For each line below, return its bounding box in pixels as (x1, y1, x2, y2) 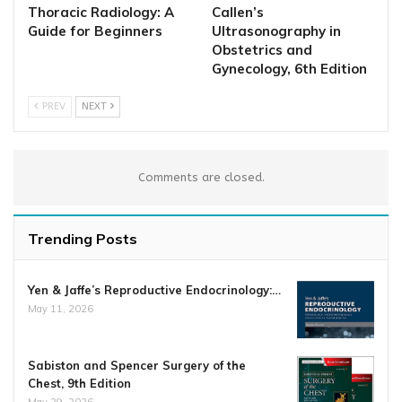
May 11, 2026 (28, 302, 93, 316)
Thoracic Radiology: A (28, 4, 174, 22)
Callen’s (212, 4, 264, 22)
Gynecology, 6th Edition (212, 60, 367, 78)
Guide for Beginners (28, 22, 162, 40)
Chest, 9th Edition (28, 375, 131, 390)
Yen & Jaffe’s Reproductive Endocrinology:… (28, 283, 281, 298)
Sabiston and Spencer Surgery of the (28, 357, 246, 372)
